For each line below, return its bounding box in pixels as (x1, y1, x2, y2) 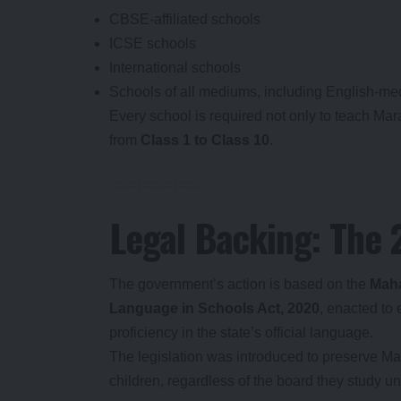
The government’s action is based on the (109, 277, 370, 293)
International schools (109, 59, 241, 75)
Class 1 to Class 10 (141, 132, 269, 148)
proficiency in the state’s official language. (109, 325, 373, 341)
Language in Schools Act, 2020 (109, 301, 320, 317)
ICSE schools (109, 35, 196, 51)
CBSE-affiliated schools (109, 11, 260, 27)
